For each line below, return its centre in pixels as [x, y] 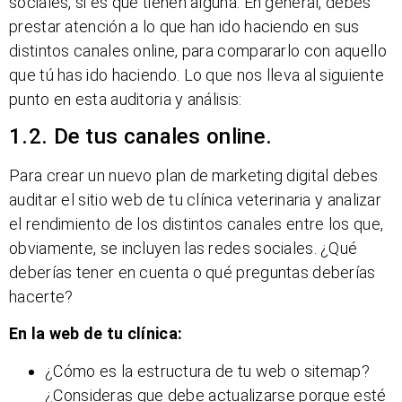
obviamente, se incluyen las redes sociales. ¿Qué [184, 248]
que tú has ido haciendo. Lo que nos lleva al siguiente [197, 74]
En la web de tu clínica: [96, 334]
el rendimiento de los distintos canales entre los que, [197, 223]
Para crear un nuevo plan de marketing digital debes [194, 175]
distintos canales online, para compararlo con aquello [198, 50]
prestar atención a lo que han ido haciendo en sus [184, 26]
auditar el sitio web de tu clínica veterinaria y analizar [196, 199]
